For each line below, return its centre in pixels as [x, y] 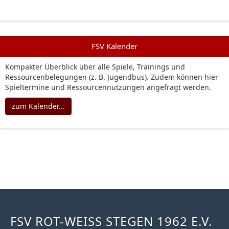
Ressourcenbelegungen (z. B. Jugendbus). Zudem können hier [112, 77]
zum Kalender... [38, 106]
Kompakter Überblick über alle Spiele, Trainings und [95, 66]
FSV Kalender [114, 46]
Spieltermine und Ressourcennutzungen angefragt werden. [108, 87]
